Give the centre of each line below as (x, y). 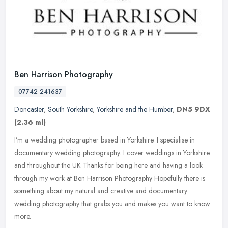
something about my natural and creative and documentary (101, 191)
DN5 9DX (193, 110)
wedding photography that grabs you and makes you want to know (112, 204)
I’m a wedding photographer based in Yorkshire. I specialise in (105, 140)
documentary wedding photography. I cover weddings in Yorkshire (112, 153)
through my (31, 178)
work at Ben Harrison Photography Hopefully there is (127, 178)
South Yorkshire (70, 110)
